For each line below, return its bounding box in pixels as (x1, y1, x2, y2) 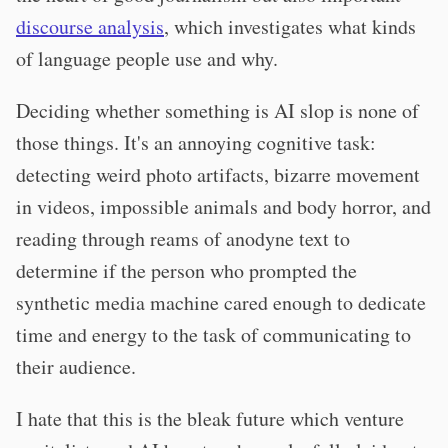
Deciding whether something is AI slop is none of (16, 97, 419, 124)
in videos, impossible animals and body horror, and (16, 193, 431, 220)
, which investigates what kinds (164, 13, 416, 40)
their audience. (16, 353, 136, 380)
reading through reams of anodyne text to (16, 225, 350, 252)
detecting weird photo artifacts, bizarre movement (16, 161, 420, 188)
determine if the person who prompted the (16, 257, 357, 284)
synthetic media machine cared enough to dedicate (16, 289, 426, 316)
